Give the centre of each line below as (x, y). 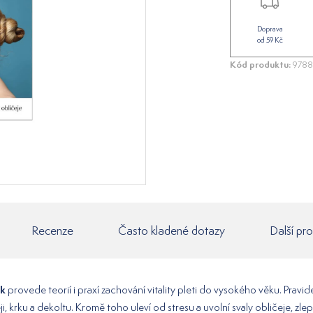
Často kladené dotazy (172, 230)
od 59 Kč (270, 40)
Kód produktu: (260, 65)
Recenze (52, 230)
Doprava (270, 29)
